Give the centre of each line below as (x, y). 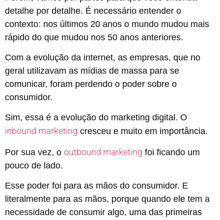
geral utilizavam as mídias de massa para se (92, 70)
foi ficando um (171, 152)
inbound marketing (41, 131)
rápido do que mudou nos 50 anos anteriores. (94, 37)
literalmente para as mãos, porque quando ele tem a (107, 199)
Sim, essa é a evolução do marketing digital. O (96, 118)
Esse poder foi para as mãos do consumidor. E (96, 186)
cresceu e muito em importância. (143, 131)
